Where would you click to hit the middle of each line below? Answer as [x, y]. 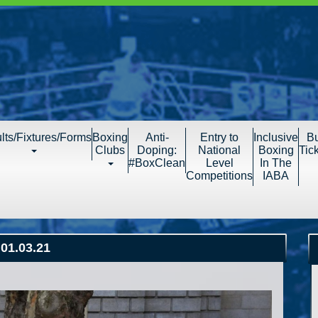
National [219, 150]
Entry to [219, 137]
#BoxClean [157, 163]
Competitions [219, 176]
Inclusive [276, 137]
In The [276, 163]
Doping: [157, 150]
